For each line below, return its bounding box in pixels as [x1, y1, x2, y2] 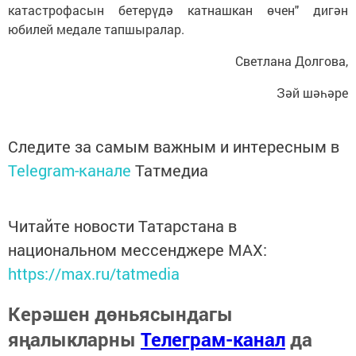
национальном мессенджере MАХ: [8, 238, 267, 260]
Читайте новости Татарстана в [8, 215, 237, 236]
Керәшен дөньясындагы [8, 300, 233, 327]
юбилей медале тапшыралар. [8, 20, 184, 37]
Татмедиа [135, 159, 208, 180]
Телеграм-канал [141, 326, 285, 352]
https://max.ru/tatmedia [8, 262, 180, 284]
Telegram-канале [8, 159, 131, 180]
